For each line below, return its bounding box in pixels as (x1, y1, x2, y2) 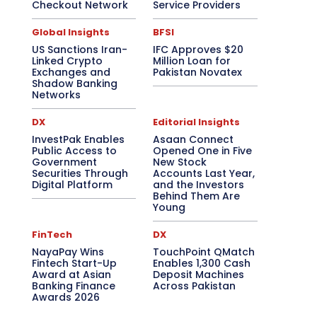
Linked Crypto (31, 54, 103, 68)
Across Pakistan (153, 279, 236, 293)
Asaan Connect (153, 132, 234, 146)
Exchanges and (31, 65, 110, 79)
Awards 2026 (31, 290, 100, 304)
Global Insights (31, 25, 110, 39)
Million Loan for (153, 54, 231, 68)
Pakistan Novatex (153, 65, 243, 79)
